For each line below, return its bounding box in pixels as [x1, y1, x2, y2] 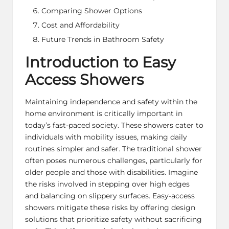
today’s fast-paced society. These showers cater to [25, 121, 203, 129]
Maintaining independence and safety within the [25, 97, 197, 106]
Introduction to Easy [25, 53, 176, 72]
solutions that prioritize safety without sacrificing [25, 215, 202, 223]
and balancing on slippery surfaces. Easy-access [25, 191, 195, 200]
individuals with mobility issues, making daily [25, 132, 187, 141]
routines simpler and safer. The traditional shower [25, 144, 202, 153]
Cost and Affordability [41, 21, 120, 30]
